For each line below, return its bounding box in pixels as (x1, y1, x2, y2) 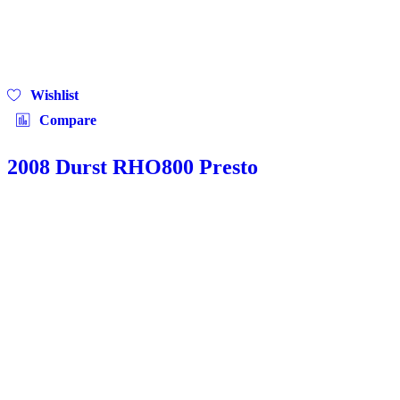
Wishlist (30, 87, 79, 103)
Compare (39, 112, 96, 128)
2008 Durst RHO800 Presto (7, 154, 258, 179)
